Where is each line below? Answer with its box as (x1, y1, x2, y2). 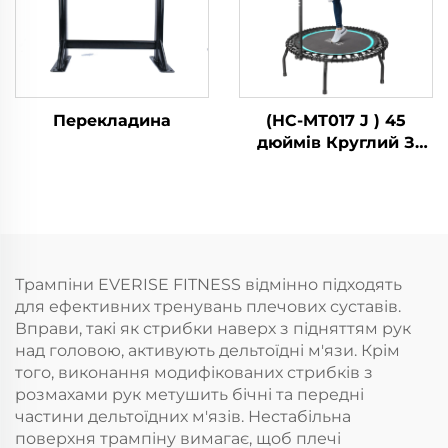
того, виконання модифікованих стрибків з (15, 362, 373, 382)
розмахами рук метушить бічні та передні (15, 384, 364, 404)
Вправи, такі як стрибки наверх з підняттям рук (15, 318, 411, 338)
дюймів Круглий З (257, 132, 415, 152)
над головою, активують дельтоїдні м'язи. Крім (15, 340, 400, 360)
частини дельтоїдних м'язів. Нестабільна (15, 406, 351, 426)
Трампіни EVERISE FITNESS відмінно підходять (15, 274, 402, 294)
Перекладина (53, 110, 171, 130)
